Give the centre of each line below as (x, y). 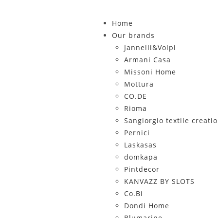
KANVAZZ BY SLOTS (159, 181)
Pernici (137, 133)
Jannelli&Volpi (150, 47)
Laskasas (140, 145)
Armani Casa (147, 60)
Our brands (133, 35)
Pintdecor (142, 169)
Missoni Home (150, 72)
